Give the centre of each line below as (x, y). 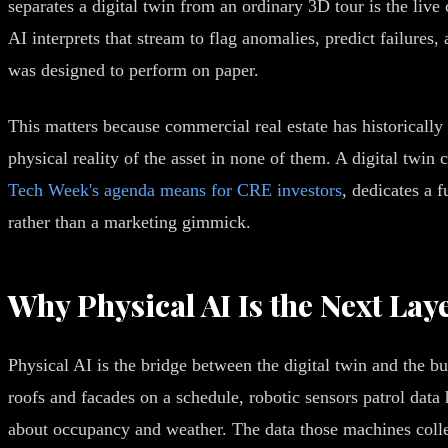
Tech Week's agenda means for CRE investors (175, 189)
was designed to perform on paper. (133, 69)
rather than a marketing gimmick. (129, 221)
